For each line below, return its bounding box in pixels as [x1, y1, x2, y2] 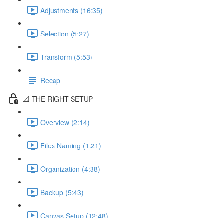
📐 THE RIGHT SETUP [23, 93, 93, 104]
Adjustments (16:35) [40, 5, 103, 15]
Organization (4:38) [40, 163, 100, 174]
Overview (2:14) [40, 117, 90, 127]
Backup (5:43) [40, 187, 84, 197]
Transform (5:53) [40, 52, 92, 62]
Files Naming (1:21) [40, 140, 101, 150]
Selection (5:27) [40, 28, 89, 38]
